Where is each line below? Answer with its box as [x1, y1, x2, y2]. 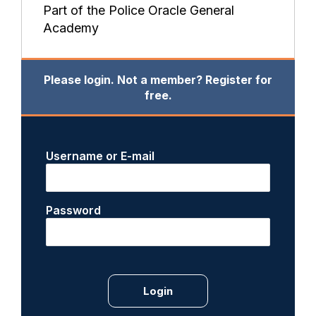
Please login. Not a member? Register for [44, 72, 272, 87]
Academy [43, 20, 99, 36]
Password [46, 203, 102, 218]
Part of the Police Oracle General [43, 3, 234, 18]
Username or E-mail [46, 149, 155, 164]
